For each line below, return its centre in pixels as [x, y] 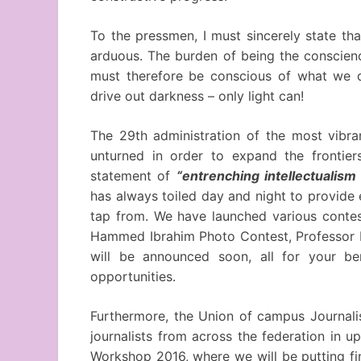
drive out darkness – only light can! [197, 95]
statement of [133, 175]
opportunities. [133, 276]
